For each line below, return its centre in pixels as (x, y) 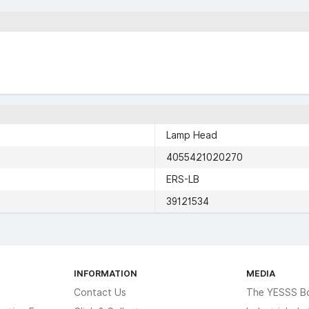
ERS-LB (183, 179)
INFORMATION (106, 273)
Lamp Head (192, 135)
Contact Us (100, 292)
